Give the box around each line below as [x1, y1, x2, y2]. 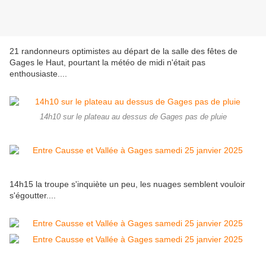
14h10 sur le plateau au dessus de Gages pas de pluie [39, 113, 227, 122]
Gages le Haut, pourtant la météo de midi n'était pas [9, 58, 205, 68]
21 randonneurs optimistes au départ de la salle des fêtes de [9, 46, 237, 56]
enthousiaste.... [9, 69, 69, 79]
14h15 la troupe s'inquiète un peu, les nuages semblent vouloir [9, 179, 245, 189]
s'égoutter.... [9, 191, 56, 201]
